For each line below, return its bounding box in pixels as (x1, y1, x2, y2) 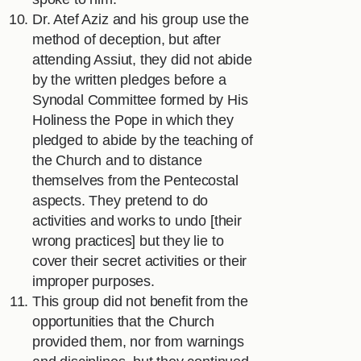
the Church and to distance (32, 152, 202, 169)
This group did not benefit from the (32, 293, 248, 310)
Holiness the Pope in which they (32, 112, 234, 129)
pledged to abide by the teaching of (32, 132, 253, 149)
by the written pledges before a (32, 72, 226, 89)
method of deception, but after (32, 31, 221, 48)
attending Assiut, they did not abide (32, 52, 252, 68)
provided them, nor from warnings (32, 334, 244, 351)
